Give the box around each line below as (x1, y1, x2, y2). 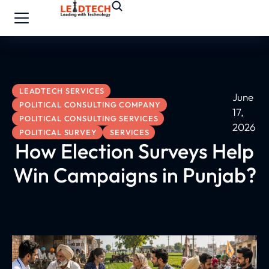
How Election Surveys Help (15, 138, 254, 164)
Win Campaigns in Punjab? (13, 162, 256, 188)
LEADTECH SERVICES (19, 86, 105, 95)
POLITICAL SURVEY (19, 127, 97, 137)
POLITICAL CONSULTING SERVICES (19, 113, 159, 123)
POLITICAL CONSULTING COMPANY (19, 100, 161, 109)
